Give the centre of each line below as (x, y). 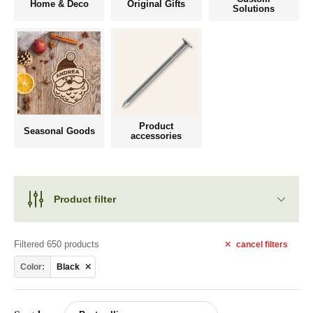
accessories (156, 136)
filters (276, 244)
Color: (32, 267)
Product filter (85, 199)
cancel (250, 244)
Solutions (254, 8)
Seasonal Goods (59, 131)
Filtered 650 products (57, 245)
